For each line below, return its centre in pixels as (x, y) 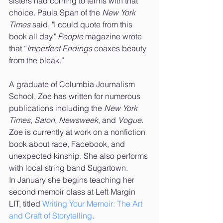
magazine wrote (114, 36)
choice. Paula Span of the (56, 12)
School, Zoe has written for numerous (76, 96)
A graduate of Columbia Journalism (73, 84)
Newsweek (78, 120)
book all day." (33, 36)
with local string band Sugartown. (69, 167)
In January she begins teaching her (73, 179)
